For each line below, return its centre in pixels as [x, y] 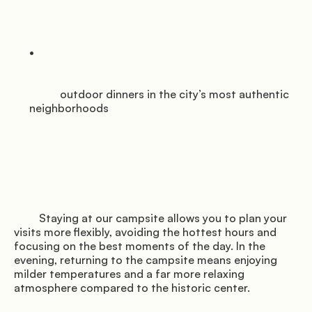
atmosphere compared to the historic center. [132, 288]
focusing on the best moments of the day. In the [140, 246]
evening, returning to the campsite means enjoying [146, 260]
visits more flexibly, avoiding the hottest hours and [145, 232]
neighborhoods [69, 108]
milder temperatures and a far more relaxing [129, 274]
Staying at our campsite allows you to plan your [26, 218]
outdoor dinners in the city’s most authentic [45, 94]
